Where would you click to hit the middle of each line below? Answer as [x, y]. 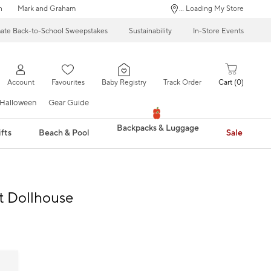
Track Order [182, 83]
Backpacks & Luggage [158, 129]
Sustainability [150, 31]
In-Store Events [218, 31]
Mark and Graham [46, 9]
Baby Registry [124, 83]
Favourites [68, 83]
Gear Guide [69, 103]
